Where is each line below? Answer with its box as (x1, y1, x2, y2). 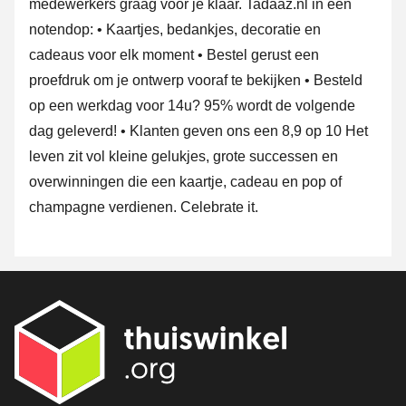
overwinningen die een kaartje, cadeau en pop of (29, 174, 342, 190)
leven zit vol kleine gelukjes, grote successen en (29, 149, 338, 165)
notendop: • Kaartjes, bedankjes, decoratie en (29, 22, 321, 38)
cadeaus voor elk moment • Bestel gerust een (29, 47, 319, 63)
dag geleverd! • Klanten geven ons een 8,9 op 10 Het (29, 123, 368, 140)
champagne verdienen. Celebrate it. (29, 199, 258, 216)
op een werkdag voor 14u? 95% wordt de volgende (29, 98, 355, 114)
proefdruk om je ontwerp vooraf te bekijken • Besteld (29, 72, 362, 89)
